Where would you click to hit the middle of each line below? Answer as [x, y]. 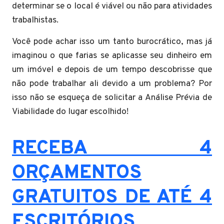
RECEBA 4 [112, 148]
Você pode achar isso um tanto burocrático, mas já [112, 41]
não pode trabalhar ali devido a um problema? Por [112, 83]
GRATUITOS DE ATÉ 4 [112, 197]
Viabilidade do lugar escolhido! [70, 111]
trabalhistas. [35, 20]
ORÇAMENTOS [77, 173]
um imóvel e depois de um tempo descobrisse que [112, 69]
